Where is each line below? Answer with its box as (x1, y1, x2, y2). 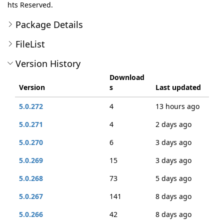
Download (109, 72, 144, 82)
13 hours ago (155, 101, 199, 111)
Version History (15, 57, 80, 69)
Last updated (155, 82, 201, 92)
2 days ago (155, 119, 191, 129)
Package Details (15, 18, 83, 30)
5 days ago (155, 173, 191, 183)
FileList (15, 38, 45, 50)
